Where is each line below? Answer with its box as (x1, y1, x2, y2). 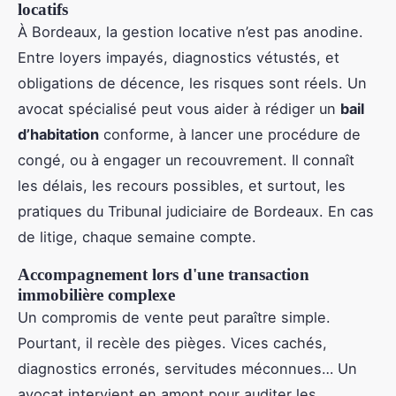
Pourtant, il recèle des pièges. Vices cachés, (18, 334, 327, 353)
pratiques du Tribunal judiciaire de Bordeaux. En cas (18, 202, 374, 221)
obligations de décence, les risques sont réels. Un (18, 74, 367, 93)
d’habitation (18, 126, 99, 144)
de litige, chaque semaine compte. (18, 228, 256, 247)
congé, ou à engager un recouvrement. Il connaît (18, 151, 354, 170)
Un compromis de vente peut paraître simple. (18, 308, 331, 327)
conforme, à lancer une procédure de (99, 126, 361, 144)
